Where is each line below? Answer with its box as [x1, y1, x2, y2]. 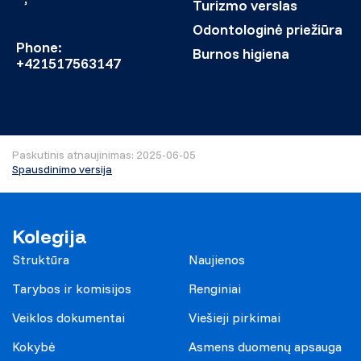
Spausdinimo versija [12, 162, 112, 176]
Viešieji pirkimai [189, 309, 280, 326]
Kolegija [12, 225, 87, 248]
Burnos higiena [193, 44, 289, 63]
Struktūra [12, 251, 69, 268]
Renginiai [189, 280, 241, 297]
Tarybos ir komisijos [12, 280, 131, 297]
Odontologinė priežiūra [193, 20, 342, 39]
